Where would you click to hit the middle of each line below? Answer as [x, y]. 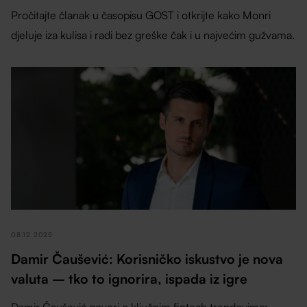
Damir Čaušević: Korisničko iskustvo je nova [147, 259]
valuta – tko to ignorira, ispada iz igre [130, 279]
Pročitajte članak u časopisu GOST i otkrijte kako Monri [141, 15]
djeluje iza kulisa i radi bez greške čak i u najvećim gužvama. [153, 35]
